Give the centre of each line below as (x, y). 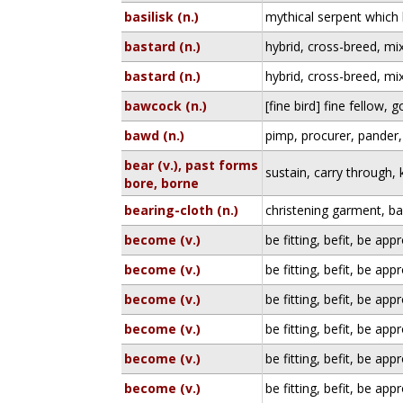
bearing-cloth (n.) (182, 210)
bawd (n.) (155, 135)
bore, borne (162, 183)
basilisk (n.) (162, 17)
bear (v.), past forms (192, 165)
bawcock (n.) (166, 106)
